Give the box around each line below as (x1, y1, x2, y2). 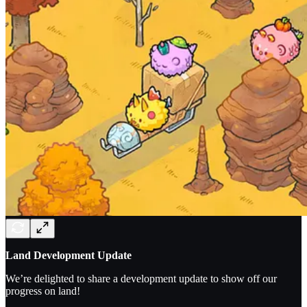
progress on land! (5, 284, 80, 297)
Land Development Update (5, 249, 132, 261)
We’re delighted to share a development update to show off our (5, 272, 277, 284)
